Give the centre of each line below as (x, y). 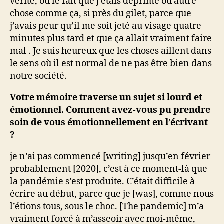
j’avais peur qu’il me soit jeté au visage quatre (106, 26)
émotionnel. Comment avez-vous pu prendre (110, 110)
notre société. (38, 76)
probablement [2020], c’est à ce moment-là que (109, 169)
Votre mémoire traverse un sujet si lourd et (106, 98)
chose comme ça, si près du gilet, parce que (101, 14)
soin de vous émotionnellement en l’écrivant (109, 123)
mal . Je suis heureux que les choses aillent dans (111, 51)
